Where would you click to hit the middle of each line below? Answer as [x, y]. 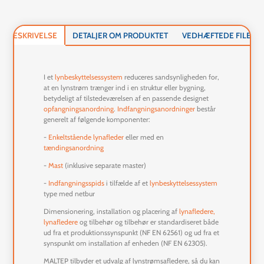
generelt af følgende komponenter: [97, 120]
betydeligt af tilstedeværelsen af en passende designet [126, 98]
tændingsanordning [74, 148]
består [206, 109]
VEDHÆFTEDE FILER [219, 36]
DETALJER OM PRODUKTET [120, 36]
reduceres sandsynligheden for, [171, 77]
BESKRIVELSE [33, 36]
